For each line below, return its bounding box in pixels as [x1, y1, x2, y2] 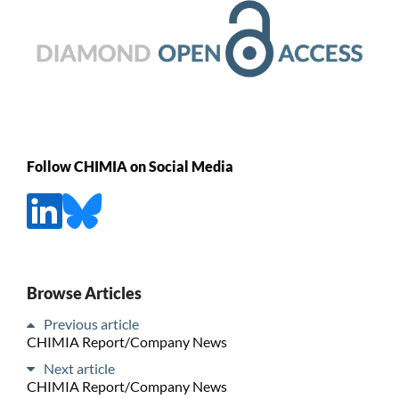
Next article [43, 359, 115, 377]
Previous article [43, 314, 139, 332]
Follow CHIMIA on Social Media [26, 158, 233, 175]
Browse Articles [26, 282, 142, 303]
